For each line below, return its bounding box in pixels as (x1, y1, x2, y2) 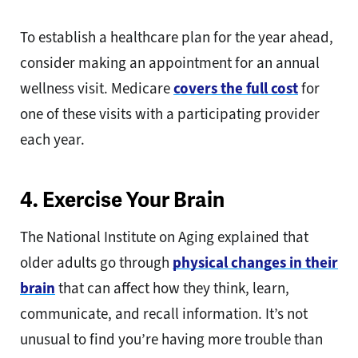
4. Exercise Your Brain (20, 186, 225, 213)
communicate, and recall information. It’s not (20, 303, 308, 324)
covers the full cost (173, 78, 298, 98)
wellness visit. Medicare (20, 78, 173, 98)
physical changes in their (173, 252, 338, 272)
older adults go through (20, 252, 173, 272)
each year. (20, 129, 85, 149)
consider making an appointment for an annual (20, 52, 320, 73)
